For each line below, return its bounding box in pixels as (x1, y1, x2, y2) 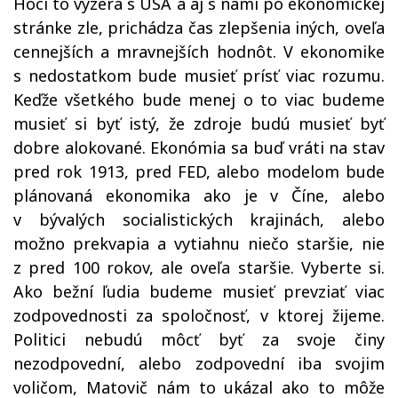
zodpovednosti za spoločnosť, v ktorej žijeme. (13, 305, 385, 326)
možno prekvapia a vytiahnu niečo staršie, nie (13, 233, 385, 254)
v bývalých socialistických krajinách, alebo (13, 209, 385, 230)
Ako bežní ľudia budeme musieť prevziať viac (13, 281, 385, 302)
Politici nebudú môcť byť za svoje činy (13, 329, 385, 350)
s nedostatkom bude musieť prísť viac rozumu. (13, 65, 385, 86)
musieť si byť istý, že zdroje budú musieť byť (13, 113, 385, 134)
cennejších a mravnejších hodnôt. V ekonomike (13, 41, 385, 62)
